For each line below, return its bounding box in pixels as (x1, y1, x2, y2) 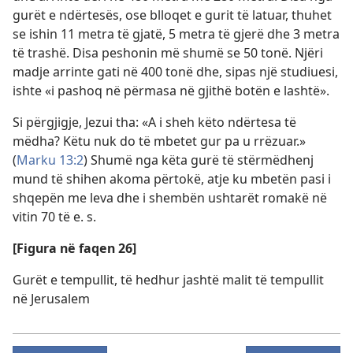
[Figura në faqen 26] (13, 240, 136, 257)
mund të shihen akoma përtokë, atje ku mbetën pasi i (13, 170, 331, 188)
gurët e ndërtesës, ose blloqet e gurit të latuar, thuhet (13, 6, 332, 24)
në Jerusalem (13, 290, 90, 307)
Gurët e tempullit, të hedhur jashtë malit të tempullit (13, 271, 324, 288)
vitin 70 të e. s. (13, 208, 96, 225)
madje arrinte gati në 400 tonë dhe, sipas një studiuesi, (13, 63, 338, 80)
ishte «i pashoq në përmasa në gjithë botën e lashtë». (13, 82, 329, 99)
